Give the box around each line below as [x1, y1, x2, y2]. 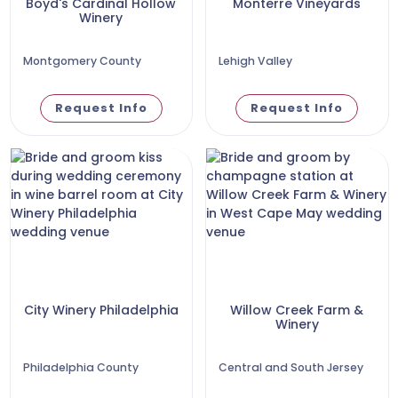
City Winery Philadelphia [23, 300, 179, 319]
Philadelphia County [22, 359, 139, 375]
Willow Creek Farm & [230, 300, 364, 319]
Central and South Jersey [219, 359, 363, 375]
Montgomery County [22, 53, 141, 68]
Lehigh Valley [219, 53, 292, 68]
